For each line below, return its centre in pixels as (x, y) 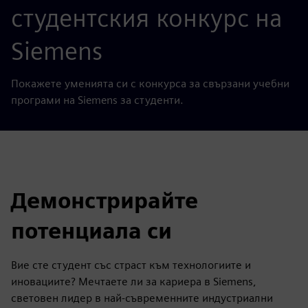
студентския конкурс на (147, 18)
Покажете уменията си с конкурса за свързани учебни (150, 84)
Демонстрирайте (104, 200)
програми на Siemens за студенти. (97, 100)
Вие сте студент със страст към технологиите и (131, 265)
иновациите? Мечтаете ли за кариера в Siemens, (134, 282)
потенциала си (91, 231)
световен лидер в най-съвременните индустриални (142, 298)
